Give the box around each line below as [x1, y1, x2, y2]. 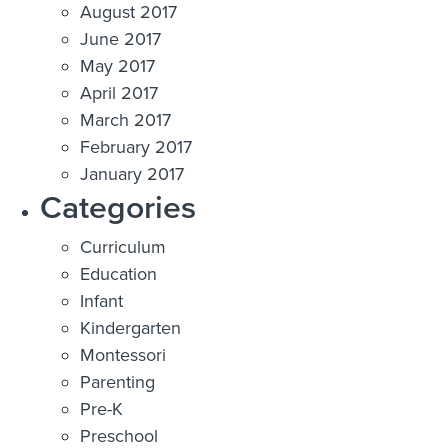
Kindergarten [80, 316, 181, 339]
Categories [40, 183, 196, 230]
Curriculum [80, 235, 166, 258]
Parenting [80, 370, 155, 393]
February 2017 [80, 135, 192, 158]
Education [80, 262, 157, 285]
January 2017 [80, 162, 184, 185]
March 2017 [80, 108, 171, 131]
